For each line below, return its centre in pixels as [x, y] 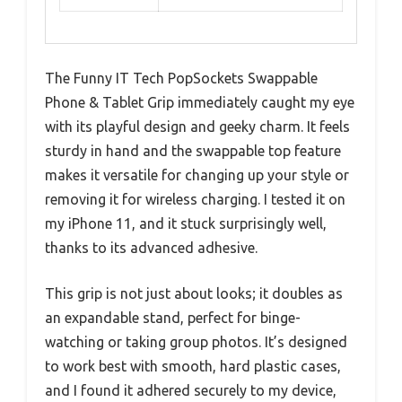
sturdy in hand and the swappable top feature [193, 150]
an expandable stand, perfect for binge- [173, 317]
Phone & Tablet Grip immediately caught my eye [200, 102]
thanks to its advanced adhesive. [151, 247]
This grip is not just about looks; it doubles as [194, 293]
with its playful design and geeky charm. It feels [197, 126]
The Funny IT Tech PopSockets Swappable [181, 78]
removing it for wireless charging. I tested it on [195, 199]
